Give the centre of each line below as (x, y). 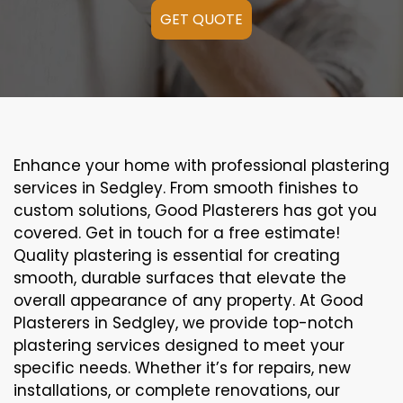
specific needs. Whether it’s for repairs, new (182, 368)
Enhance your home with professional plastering (201, 166)
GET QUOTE (201, 19)
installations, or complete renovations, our (177, 390)
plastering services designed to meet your (179, 345)
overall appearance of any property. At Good (188, 300)
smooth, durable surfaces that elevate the (180, 278)
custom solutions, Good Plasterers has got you (195, 210)
